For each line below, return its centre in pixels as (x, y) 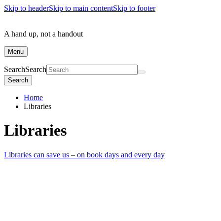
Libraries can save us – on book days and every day (84, 154)
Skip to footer (134, 8)
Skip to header (26, 8)
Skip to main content (81, 8)
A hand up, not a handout (43, 34)
